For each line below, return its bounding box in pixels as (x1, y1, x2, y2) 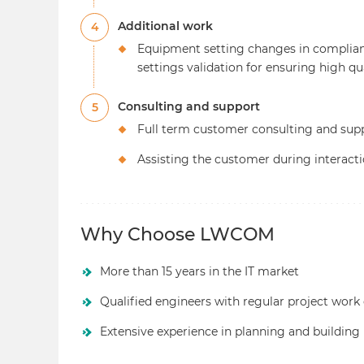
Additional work (118, 19, 213, 34)
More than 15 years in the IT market (100, 263, 299, 279)
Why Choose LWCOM (80, 223, 275, 246)
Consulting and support (118, 99, 260, 115)
